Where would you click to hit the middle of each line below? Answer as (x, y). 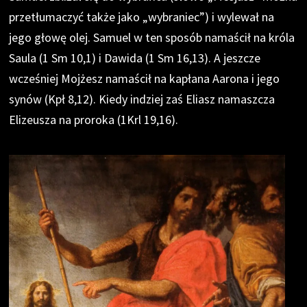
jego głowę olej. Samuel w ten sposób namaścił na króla (152, 37)
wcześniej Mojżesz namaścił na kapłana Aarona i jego (145, 78)
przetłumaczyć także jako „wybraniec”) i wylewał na (142, 16)
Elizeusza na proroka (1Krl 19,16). (94, 119)
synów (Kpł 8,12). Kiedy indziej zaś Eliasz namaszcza (142, 99)
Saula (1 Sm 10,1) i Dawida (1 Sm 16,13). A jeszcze (135, 58)
